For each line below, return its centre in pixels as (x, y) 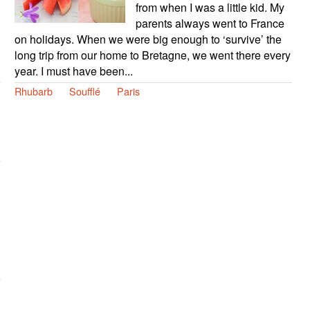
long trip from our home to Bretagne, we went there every (152, 55)
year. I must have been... (73, 71)
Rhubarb (33, 91)
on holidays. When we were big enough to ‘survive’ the (148, 39)
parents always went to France (210, 24)
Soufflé (84, 91)
